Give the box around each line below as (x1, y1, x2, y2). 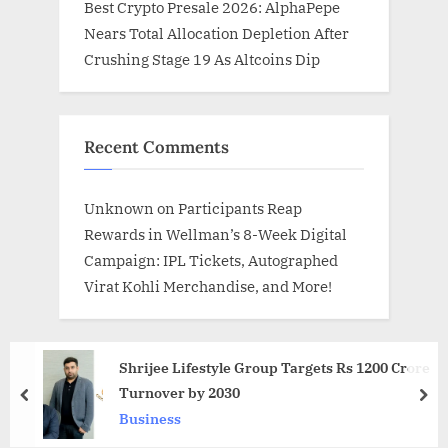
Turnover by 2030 (119, 383, 240, 403)
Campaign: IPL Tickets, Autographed (84, 250, 338, 271)
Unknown (84, 198, 154, 219)
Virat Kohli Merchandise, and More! (84, 276, 332, 297)
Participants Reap (178, 198, 302, 219)
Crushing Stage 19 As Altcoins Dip (84, 49, 320, 70)
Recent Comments (84, 135, 229, 158)
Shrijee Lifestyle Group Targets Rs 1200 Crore (119, 358, 430, 378)
